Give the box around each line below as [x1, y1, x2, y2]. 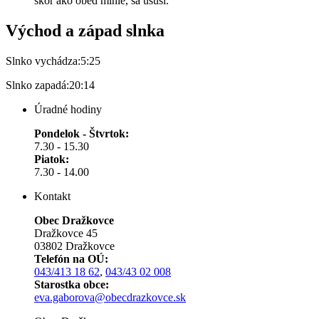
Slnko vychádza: [6, 55, 80, 67]
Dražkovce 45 [34, 227, 98, 239]
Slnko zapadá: [6, 79, 69, 91]
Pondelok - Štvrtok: [34, 127, 129, 140]
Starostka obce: [34, 278, 109, 291]
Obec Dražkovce [34, 214, 114, 226]
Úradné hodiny [34, 103, 102, 115]
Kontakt [34, 190, 70, 202]
